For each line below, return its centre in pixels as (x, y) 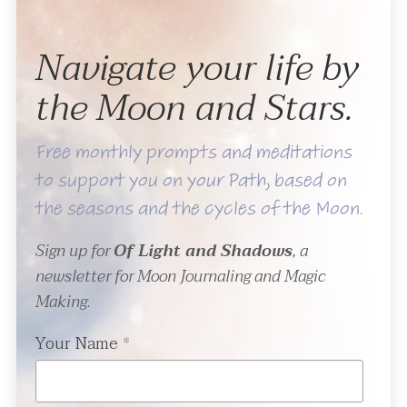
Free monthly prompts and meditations (194, 156)
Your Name (76, 343)
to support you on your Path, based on (191, 184)
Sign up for (74, 251)
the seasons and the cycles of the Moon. (199, 213)
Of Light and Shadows (203, 251)
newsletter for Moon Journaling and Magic (180, 276)
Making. (63, 302)
